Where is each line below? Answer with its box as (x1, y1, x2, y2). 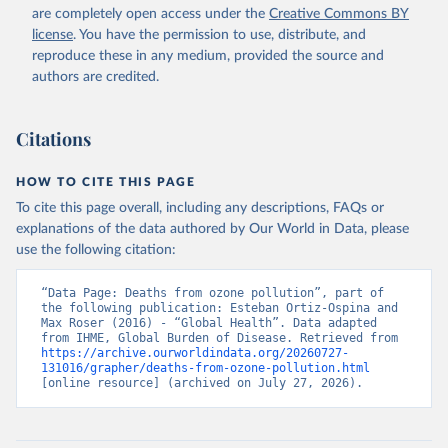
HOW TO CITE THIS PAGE (16, 176, 196, 189)
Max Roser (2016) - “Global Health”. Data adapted (41, 316, 377, 331)
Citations (16, 127, 91, 152)
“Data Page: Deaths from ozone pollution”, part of (41, 286, 384, 301)
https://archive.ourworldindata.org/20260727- (41, 346, 349, 361)
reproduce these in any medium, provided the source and (32, 49, 384, 64)
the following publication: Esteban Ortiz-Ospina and (41, 301, 398, 316)
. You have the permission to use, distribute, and (73, 28, 366, 43)
